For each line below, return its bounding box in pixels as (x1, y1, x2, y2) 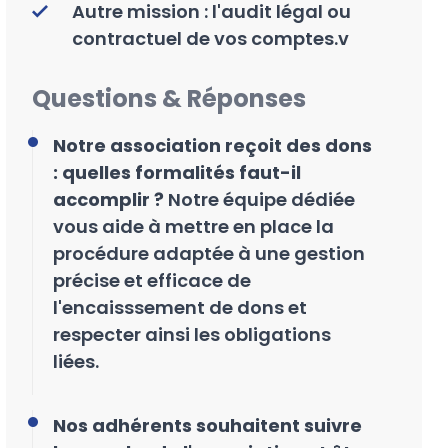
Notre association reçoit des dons (53, 132, 372, 158)
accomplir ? (53, 186, 168, 212)
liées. (53, 348, 99, 374)
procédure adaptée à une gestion (53, 240, 365, 266)
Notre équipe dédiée (168, 186, 355, 212)
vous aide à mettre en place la (53, 213, 334, 239)
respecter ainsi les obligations (53, 321, 331, 347)
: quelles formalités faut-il (53, 159, 301, 185)
